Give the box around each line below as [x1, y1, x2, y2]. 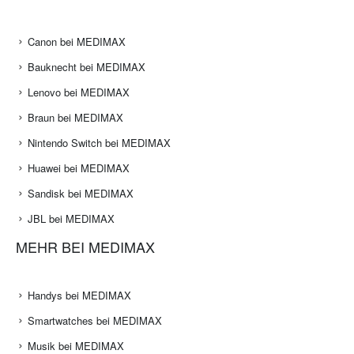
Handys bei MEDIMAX [28, 288, 131, 303]
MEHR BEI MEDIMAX [16, 236, 155, 258]
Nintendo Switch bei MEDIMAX [28, 135, 171, 151]
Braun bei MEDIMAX [28, 110, 123, 126]
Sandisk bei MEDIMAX [28, 186, 134, 201]
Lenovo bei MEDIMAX [28, 85, 130, 100]
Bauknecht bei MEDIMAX [28, 59, 145, 75]
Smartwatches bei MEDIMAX [28, 313, 162, 329]
